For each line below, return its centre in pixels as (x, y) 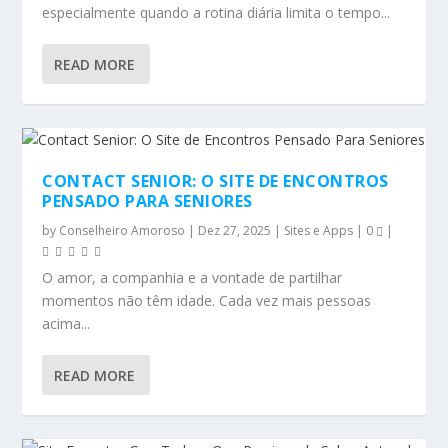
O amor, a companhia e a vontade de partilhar (192, 277)
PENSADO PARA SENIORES (147, 201)
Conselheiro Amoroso (122, 230)
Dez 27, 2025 (235, 230)
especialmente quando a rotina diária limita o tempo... (216, 12)
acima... (66, 323)
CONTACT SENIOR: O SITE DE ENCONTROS (215, 181)
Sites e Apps (319, 230)
